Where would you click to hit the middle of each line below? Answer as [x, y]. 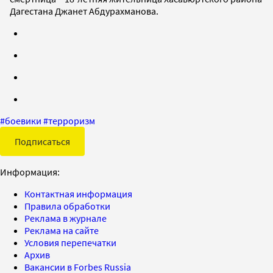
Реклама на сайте [62, 230]
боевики [23, 120]
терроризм [72, 120]
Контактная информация [78, 193]
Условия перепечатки [70, 242]
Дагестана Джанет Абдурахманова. [84, 11]
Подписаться [42, 141]
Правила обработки [67, 206]
